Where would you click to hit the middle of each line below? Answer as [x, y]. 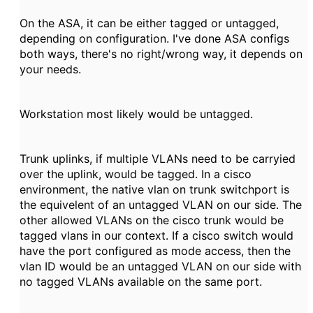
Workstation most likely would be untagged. [136, 114]
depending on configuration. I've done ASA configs [154, 38]
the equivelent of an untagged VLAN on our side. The [161, 205]
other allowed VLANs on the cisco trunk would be [152, 220]
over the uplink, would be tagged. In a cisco [136, 174]
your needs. [50, 69]
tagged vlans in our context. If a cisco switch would [156, 235]
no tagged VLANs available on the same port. [143, 282]
